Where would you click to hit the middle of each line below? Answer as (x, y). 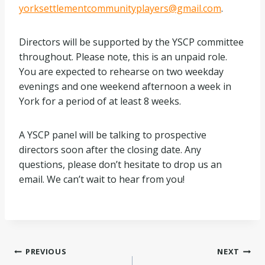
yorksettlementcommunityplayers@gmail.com (120, 8)
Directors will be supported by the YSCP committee (131, 42)
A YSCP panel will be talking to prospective (113, 135)
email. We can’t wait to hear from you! (102, 179)
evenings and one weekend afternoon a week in (125, 86)
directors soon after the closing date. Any (110, 150)
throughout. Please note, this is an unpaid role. (123, 57)
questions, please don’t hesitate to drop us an (120, 164)
